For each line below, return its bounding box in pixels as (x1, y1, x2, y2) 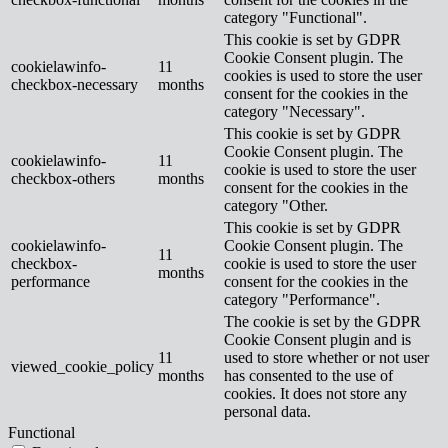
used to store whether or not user (224, 348, 429, 366)
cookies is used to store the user (224, 66, 422, 84)
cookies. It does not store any (224, 384, 407, 402)
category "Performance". (224, 290, 380, 308)
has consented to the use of (224, 366, 393, 384)
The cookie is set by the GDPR (224, 312, 421, 330)
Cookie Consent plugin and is (224, 330, 411, 348)
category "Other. (224, 196, 328, 214)
